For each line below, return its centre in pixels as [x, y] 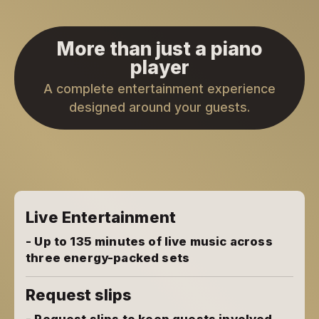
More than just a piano [159, 49]
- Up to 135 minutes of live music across [149, 242]
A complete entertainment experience [159, 89]
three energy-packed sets [108, 258]
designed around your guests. [159, 108]
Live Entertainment [101, 218]
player [159, 67]
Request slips [79, 295]
